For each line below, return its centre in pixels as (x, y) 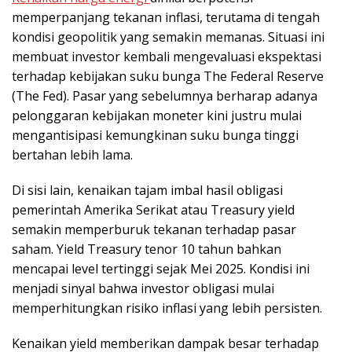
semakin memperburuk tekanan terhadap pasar (154, 229)
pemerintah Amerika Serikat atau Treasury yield (153, 209)
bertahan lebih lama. (72, 154)
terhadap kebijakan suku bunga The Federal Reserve (168, 76)
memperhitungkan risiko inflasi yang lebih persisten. (167, 308)
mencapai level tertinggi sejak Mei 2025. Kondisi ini (161, 268)
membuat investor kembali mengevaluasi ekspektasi (167, 56)
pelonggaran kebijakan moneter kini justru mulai (157, 115)
